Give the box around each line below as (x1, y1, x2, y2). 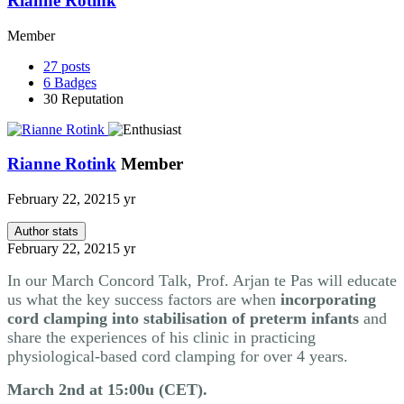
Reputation (61, 90, 124, 106)
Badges (54, 74, 96, 90)
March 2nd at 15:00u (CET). (7, 381, 207, 399)
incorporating (280, 290, 376, 309)
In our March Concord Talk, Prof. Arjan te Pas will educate (7, 271, 397, 290)
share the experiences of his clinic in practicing (7, 328, 316, 347)
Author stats (14, 225, 78, 239)
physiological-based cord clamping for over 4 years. (7, 347, 348, 366)
